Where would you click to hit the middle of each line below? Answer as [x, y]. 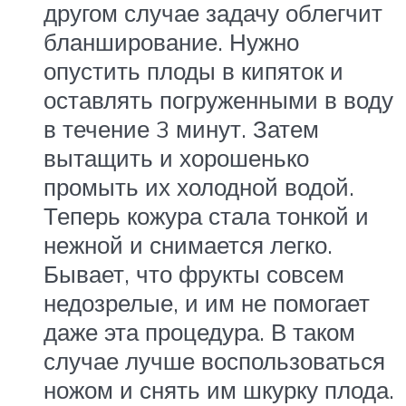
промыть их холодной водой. [199, 187]
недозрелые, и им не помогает [207, 303]
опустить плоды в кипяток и [193, 71]
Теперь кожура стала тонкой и [206, 216]
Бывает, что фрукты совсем [194, 274]
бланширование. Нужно [171, 42]
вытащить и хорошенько [176, 158]
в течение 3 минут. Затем [181, 129]
